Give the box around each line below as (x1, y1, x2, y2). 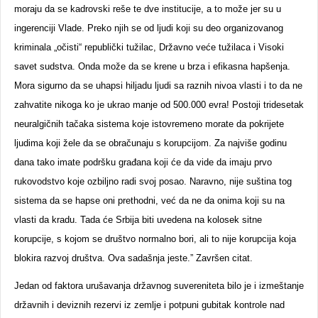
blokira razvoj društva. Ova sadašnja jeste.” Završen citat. (14, 253, 253, 263)
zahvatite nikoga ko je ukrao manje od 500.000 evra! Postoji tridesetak (14, 99, 304, 110)
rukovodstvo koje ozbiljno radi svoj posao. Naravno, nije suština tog (14, 176, 292, 187)
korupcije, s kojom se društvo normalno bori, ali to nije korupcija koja (14, 234, 296, 244)
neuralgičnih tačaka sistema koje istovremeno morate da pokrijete (14, 119, 284, 129)
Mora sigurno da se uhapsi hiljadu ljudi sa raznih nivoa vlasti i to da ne (14, 80, 302, 91)
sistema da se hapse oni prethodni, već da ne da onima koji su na (14, 195, 285, 206)
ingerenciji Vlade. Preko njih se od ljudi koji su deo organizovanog (14, 23, 283, 33)
